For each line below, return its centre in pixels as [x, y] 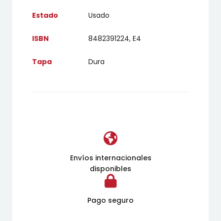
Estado [45, 15]
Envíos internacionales [110, 158]
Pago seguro [110, 200]
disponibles [110, 168]
